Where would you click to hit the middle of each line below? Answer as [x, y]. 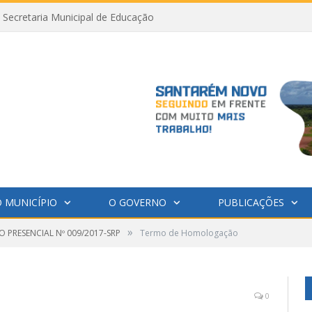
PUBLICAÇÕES [251, 202]
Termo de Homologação [189, 233]
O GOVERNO [137, 202]
